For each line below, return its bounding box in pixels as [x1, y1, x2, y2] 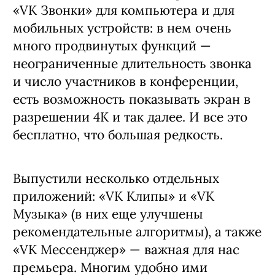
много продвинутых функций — [13, 37, 211, 54]
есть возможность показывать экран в [13, 90, 250, 107]
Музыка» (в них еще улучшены [13, 205, 203, 222]
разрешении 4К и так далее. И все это [13, 108, 247, 125]
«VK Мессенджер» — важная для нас [13, 241, 239, 258]
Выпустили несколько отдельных [13, 169, 219, 187]
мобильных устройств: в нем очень [13, 19, 231, 36]
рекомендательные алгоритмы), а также [13, 223, 261, 240]
